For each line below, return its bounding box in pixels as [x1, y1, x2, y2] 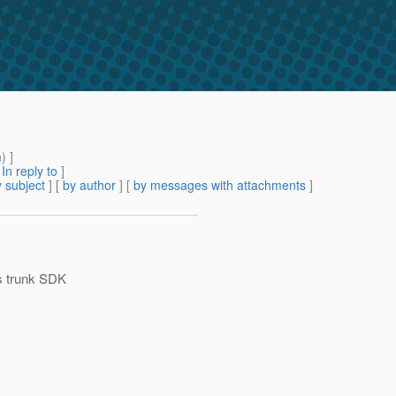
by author [63, 176, 116, 194]
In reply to [2, 162, 57, 180]
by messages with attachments [133, 176, 306, 194]
